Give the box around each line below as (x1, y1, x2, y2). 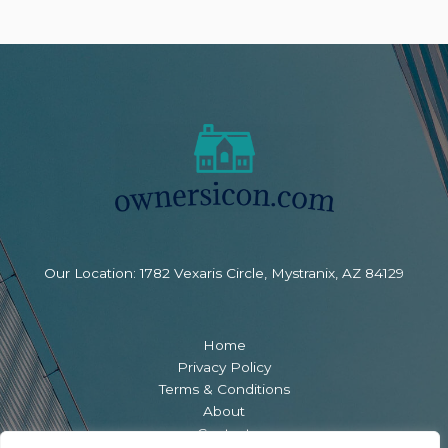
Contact (197, 425, 251, 442)
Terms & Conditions (158, 381, 290, 398)
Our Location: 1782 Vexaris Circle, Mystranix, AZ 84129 (44, 265, 404, 282)
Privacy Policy (177, 359, 271, 376)
